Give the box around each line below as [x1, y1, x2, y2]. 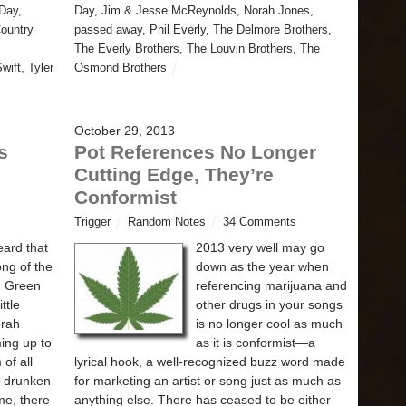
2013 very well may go [196, 239, 324, 255]
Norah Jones [244, 4, 310, 17]
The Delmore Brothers [213, 23, 328, 36]
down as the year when [196, 258, 329, 274]
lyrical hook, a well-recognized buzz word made [74, 353, 345, 369]
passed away [74, 23, 142, 36]
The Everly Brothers [74, 42, 179, 55]
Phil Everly [150, 23, 206, 36]
